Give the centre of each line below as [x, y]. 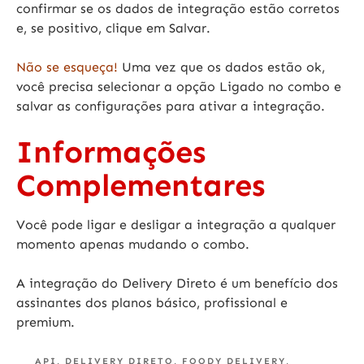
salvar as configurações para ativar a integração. [171, 106]
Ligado [242, 86]
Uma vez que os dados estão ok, [221, 67]
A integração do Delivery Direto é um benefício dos [177, 283]
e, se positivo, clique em [93, 28]
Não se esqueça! [67, 67]
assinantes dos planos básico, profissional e [152, 302]
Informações [111, 152]
